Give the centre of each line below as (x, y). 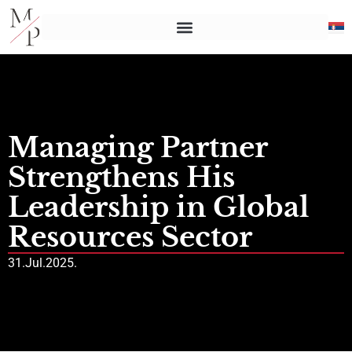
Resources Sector (130, 237)
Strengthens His (121, 178)
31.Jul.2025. (42, 263)
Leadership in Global (158, 207)
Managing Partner (137, 148)
